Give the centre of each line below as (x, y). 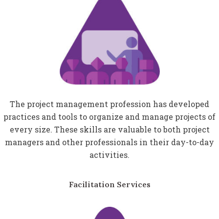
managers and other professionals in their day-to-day (109, 142)
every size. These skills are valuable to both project (109, 130)
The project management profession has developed (109, 104)
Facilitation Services (109, 185)
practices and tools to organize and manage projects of (109, 117)
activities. (109, 155)
